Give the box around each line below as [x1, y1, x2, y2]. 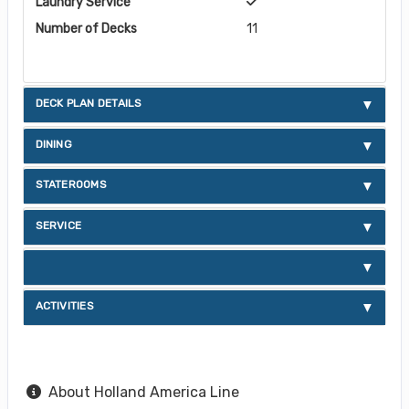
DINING [35, 137, 72, 151]
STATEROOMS [35, 178, 107, 192]
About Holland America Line [48, 383, 239, 401]
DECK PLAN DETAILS [35, 97, 142, 110]
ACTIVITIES [35, 299, 94, 313]
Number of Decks [35, 20, 137, 37]
